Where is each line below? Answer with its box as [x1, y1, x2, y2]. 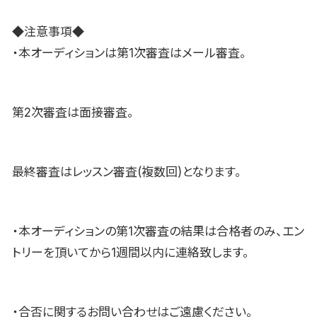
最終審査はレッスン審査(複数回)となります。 [12, 164, 241, 179]
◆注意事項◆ [12, 25, 84, 40]
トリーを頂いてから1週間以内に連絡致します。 [12, 245, 249, 260]
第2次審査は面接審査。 [12, 105, 134, 120]
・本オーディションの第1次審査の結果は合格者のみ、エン [12, 224, 304, 238]
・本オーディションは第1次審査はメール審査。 [12, 46, 246, 61]
